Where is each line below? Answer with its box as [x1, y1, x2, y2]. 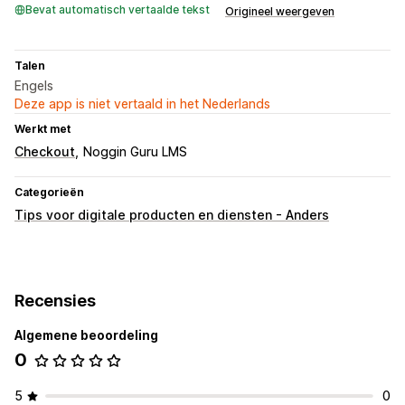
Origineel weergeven [225, 5, 334, 19]
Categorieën [14, 185, 84, 200]
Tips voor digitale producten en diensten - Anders [14, 207, 329, 223]
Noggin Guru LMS [83, 144, 187, 160]
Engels [14, 78, 53, 94]
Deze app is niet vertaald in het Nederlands [14, 96, 270, 112]
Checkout [14, 144, 75, 160]
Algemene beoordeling [14, 327, 158, 344]
